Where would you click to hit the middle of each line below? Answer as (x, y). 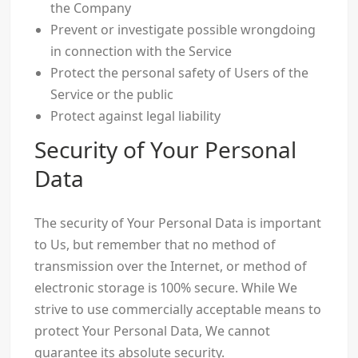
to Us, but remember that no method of (155, 245)
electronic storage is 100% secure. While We (165, 288)
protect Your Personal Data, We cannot (152, 331)
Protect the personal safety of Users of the (179, 73)
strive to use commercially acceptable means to (177, 310)
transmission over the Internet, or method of (170, 267)
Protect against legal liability (135, 116)
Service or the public (111, 95)
